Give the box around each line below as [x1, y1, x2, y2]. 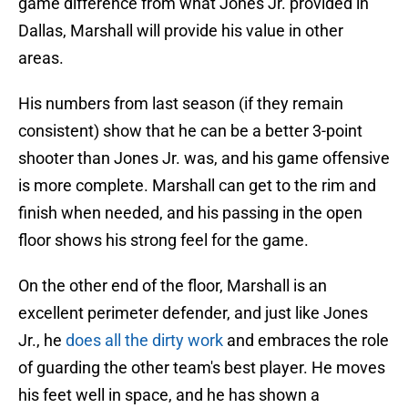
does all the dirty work [66, 331, 223, 351]
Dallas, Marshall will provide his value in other [18, 21, 343, 41]
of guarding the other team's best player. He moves [18, 358, 385, 378]
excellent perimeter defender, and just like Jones [18, 303, 368, 323]
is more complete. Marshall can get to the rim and [18, 176, 376, 196]
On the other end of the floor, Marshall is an [18, 276, 327, 296]
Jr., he [18, 331, 66, 351]
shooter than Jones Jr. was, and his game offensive [18, 148, 390, 168]
